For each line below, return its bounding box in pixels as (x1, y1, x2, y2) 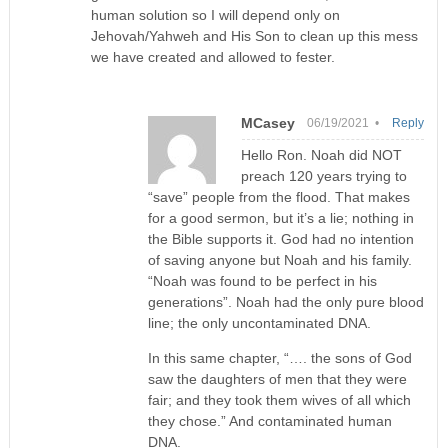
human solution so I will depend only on (91, 7, 341, 24)
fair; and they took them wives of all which (147, 392, 411, 409)
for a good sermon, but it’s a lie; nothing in (147, 210, 414, 227)
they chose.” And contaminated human (147, 413, 392, 430)
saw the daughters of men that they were (147, 371, 407, 388)
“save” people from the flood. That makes (147, 189, 410, 206)
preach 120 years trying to (240, 168, 407, 185)
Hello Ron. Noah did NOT (240, 147, 402, 164)
